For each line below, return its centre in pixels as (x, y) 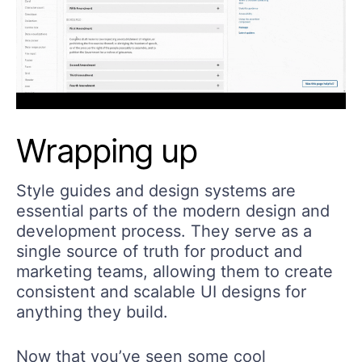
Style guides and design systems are (156, 190)
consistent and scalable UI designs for (161, 291)
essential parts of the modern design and (173, 210)
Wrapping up (107, 150)
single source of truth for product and (159, 251)
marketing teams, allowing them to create (175, 271)
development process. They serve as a (164, 231)
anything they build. (92, 311)
